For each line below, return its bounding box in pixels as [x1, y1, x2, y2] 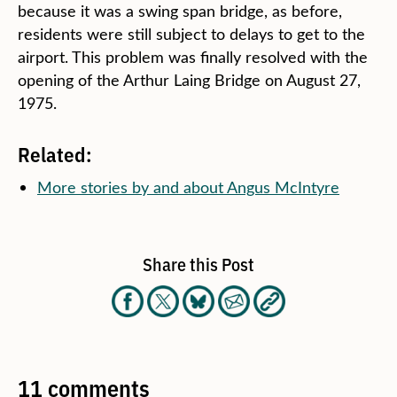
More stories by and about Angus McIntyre [37, 176, 339, 198]
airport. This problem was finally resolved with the [18, 46, 368, 68]
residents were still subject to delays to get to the [18, 23, 365, 45]
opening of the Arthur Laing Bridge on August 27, [18, 69, 361, 91]
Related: [18, 139, 91, 168]
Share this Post [143, 251, 254, 276]
